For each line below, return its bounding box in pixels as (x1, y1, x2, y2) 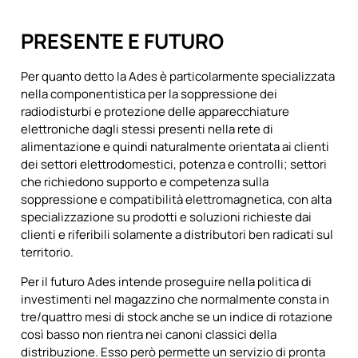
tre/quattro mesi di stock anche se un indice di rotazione (21, 308, 333, 326)
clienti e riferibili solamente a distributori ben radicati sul (21, 226, 334, 244)
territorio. (21, 244, 74, 261)
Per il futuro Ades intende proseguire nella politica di (21, 273, 312, 291)
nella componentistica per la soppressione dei (21, 86, 278, 103)
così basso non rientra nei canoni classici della (21, 326, 277, 344)
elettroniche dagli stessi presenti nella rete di (21, 121, 274, 138)
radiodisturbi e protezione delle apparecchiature (21, 103, 290, 121)
